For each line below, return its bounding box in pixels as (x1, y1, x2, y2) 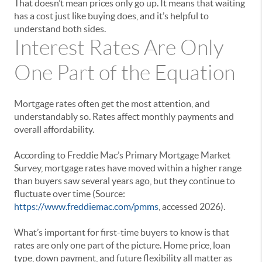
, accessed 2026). (158, 201, 225, 212)
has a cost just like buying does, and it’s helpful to (14, 11, 209, 22)
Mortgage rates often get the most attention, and (14, 98, 210, 109)
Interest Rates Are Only (14, 36, 224, 60)
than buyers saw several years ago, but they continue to (14, 175, 235, 187)
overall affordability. (14, 124, 94, 135)
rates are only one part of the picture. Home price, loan (14, 240, 230, 251)
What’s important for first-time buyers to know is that (14, 227, 229, 238)
